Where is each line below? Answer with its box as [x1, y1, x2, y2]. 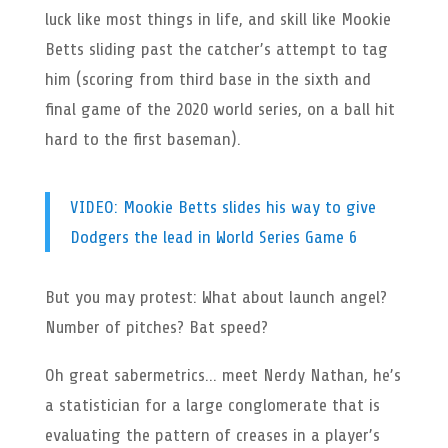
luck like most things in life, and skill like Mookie [44, 8, 391, 29]
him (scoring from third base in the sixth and [44, 68, 371, 89]
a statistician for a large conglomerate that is [44, 394, 380, 415]
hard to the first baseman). [44, 128, 241, 149]
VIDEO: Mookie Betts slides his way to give [69, 196, 376, 217]
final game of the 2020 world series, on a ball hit [44, 98, 395, 119]
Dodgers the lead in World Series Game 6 [69, 226, 357, 247]
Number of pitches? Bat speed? [44, 316, 268, 337]
